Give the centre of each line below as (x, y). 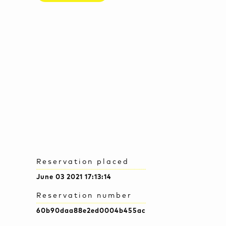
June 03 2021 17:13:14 (74, 178)
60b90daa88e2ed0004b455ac (91, 211)
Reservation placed (83, 162)
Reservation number (84, 196)
